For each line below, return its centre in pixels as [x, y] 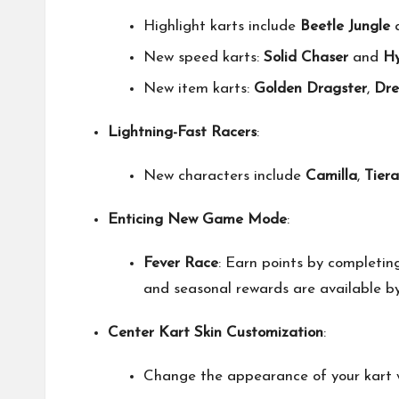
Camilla [331, 176]
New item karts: [199, 89]
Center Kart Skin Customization [216, 333]
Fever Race [181, 264]
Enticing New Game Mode [197, 220]
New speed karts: [204, 57]
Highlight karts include [222, 26]
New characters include [224, 176]
